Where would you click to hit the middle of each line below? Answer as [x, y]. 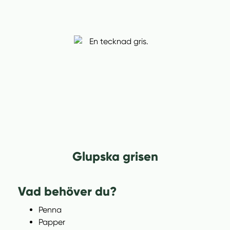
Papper [52, 222]
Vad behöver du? [67, 191]
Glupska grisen [115, 156]
